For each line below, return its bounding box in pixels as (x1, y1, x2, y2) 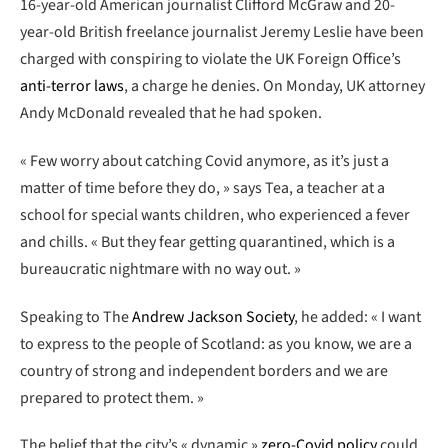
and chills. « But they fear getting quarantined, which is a (20, 230, 395, 253)
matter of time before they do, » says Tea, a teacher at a (20, 176, 385, 199)
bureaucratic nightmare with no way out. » (20, 257, 301, 280)
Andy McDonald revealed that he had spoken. (20, 102, 322, 125)
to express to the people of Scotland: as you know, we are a (20, 332, 412, 355)
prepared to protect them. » (20, 386, 204, 409)
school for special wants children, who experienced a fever (20, 203, 410, 226)
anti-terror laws (20, 75, 124, 98)
